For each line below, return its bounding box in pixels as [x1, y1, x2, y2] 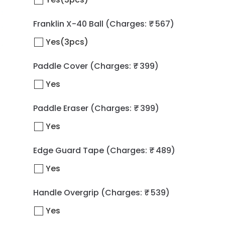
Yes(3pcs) [46, 36, 88, 48]
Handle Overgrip [33, 187, 99, 198]
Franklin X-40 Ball [33, 18, 103, 30]
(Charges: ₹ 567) [105, 18, 174, 30]
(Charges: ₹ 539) [101, 187, 170, 198]
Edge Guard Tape [33, 145, 104, 156]
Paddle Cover [33, 60, 88, 72]
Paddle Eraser [33, 102, 88, 114]
